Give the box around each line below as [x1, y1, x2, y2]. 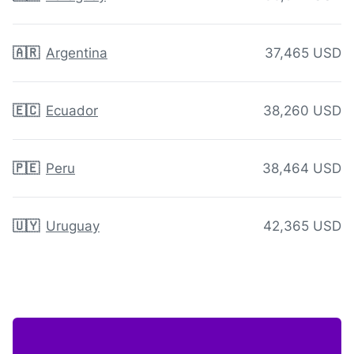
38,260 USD [263, 103, 341, 119]
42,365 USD [263, 218, 341, 235]
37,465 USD [265, 45, 341, 62]
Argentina [46, 45, 107, 62]
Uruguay [46, 218, 100, 235]
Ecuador [46, 103, 98, 119]
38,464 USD [262, 160, 341, 177]
